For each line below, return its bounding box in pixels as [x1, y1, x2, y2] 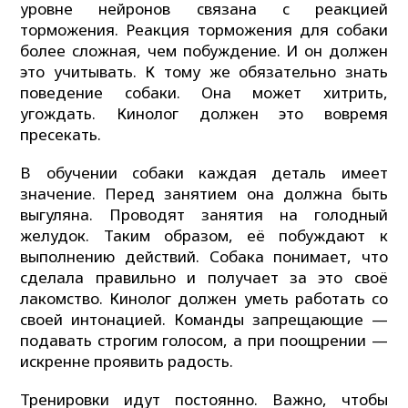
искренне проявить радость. [20, 350, 234, 372]
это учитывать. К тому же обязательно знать [20, 61, 388, 83]
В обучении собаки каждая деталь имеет [20, 161, 388, 183]
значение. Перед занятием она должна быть [20, 182, 388, 204]
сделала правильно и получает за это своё [20, 266, 388, 288]
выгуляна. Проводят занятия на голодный [20, 203, 388, 225]
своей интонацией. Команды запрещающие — [20, 308, 388, 330]
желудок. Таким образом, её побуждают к [20, 224, 388, 246]
